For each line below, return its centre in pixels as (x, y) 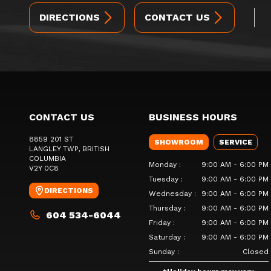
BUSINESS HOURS (193, 117)
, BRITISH (94, 149)
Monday (162, 164)
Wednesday (170, 193)
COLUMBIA (47, 158)
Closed (255, 251)
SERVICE (235, 142)
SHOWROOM (178, 142)
